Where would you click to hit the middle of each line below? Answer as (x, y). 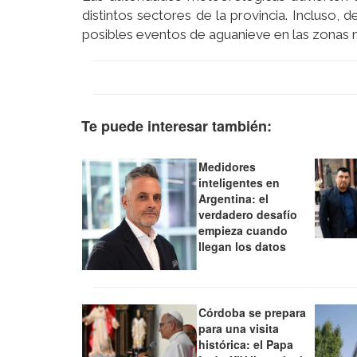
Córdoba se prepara (253, 313)
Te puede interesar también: (177, 126)
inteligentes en (239, 182)
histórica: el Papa (246, 345)
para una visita (239, 329)
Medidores (228, 166)
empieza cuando (243, 230)
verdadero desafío (248, 214)
